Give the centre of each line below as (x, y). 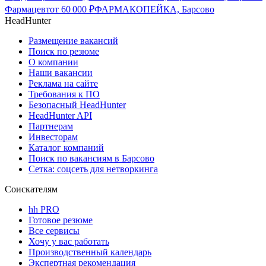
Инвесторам (53, 137)
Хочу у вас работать (69, 242)
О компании (53, 62)
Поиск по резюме (64, 52)
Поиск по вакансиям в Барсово (91, 159)
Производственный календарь (90, 252)
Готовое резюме (61, 220)
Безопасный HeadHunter (77, 105)
